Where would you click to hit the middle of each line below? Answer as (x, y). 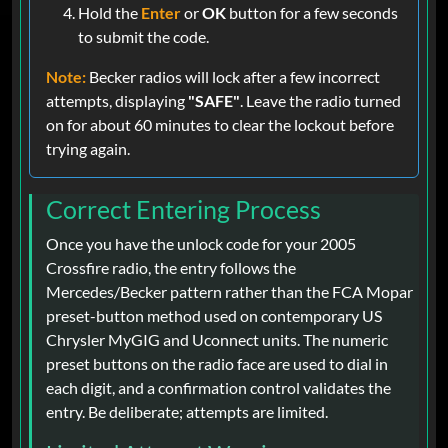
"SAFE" (214, 101)
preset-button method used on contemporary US (214, 316)
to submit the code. (143, 37)
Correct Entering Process (183, 209)
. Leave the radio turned (320, 101)
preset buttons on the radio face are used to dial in (217, 364)
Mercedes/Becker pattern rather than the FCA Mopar (229, 292)
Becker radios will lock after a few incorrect (233, 77)
